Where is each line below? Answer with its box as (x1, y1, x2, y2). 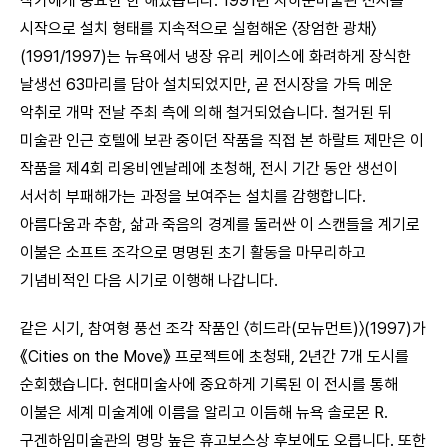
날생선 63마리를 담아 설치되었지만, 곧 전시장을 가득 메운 (20, 74, 393, 94)
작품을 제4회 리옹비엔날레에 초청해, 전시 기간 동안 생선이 (20, 158, 398, 178)
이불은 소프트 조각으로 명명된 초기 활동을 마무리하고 (20, 242, 366, 262)
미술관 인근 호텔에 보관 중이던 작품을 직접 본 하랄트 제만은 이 (20, 130, 424, 150)
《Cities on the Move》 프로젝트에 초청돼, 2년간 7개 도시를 (20, 346, 409, 366)
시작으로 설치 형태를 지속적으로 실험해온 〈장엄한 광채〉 (20, 18, 376, 38)
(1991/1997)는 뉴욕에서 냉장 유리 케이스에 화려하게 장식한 (20, 46, 411, 66)
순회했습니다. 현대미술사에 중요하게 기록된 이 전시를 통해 (20, 374, 398, 394)
